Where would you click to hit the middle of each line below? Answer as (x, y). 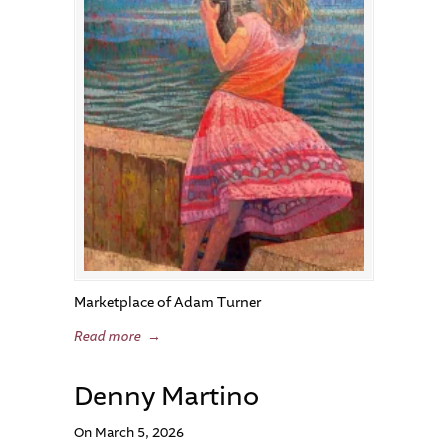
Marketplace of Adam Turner (167, 302)
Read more (107, 337)
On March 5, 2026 (129, 432)
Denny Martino (166, 396)
